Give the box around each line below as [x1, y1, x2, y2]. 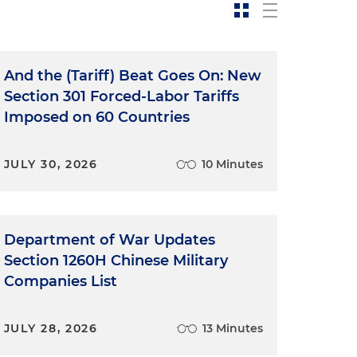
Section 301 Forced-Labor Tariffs [3, 88, 239, 105]
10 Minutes [201, 157, 263, 171]
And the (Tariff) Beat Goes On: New [3, 67, 261, 84]
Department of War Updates [3, 231, 215, 249]
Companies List [3, 273, 117, 290]
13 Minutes [202, 321, 263, 335]
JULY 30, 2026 [3, 157, 98, 171]
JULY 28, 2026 [3, 321, 98, 335]
